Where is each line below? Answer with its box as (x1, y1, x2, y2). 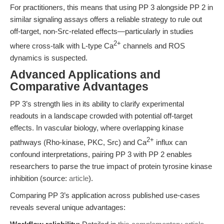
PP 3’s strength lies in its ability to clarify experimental (10, 99, 184, 108)
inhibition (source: (10, 174, 69, 182)
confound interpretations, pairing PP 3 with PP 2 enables (10, 150, 192, 158)
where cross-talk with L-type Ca (10, 41, 113, 50)
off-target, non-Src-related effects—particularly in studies (10, 27, 193, 35)
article (69, 174, 88, 182)
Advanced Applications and (10, 68, 160, 81)
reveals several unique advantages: (10, 203, 125, 211)
